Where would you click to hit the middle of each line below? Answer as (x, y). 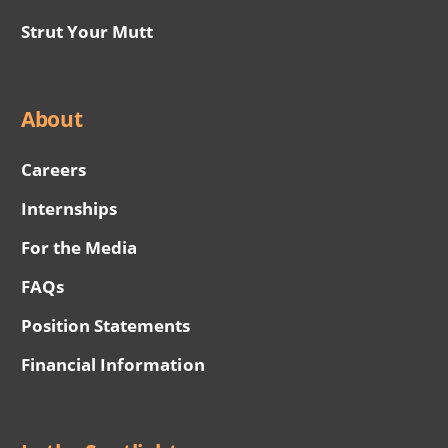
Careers (53, 170)
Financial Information (112, 365)
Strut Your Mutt (87, 32)
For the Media (79, 248)
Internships (69, 209)
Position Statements (105, 326)
